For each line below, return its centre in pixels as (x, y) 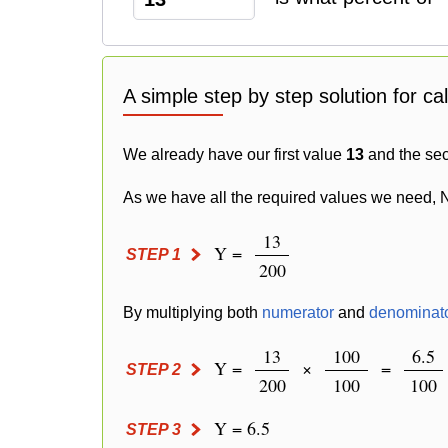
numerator (298, 312)
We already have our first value (234, 154)
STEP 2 (153, 369)
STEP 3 (153, 429)
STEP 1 (153, 254)
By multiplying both (192, 312)
